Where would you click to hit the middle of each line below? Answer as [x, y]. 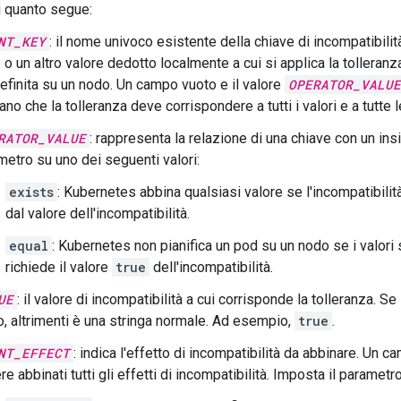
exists [31, 192]
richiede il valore [59, 267]
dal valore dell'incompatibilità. [98, 213]
